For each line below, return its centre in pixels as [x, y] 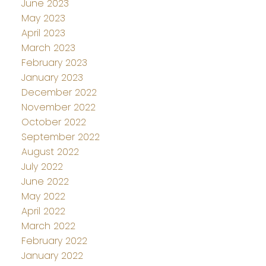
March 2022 [48, 226]
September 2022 [60, 137]
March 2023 [48, 48]
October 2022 [53, 122]
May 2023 [43, 18]
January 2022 [52, 256]
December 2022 [59, 93]
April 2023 [43, 33]
